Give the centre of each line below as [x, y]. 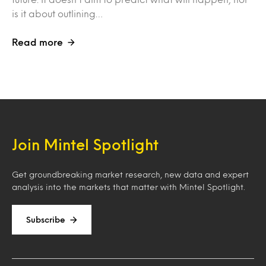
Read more [37, 42]
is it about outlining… [57, 14]
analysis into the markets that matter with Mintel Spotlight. [129, 187]
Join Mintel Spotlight [85, 145]
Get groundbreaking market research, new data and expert [130, 175]
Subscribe [46, 220]
